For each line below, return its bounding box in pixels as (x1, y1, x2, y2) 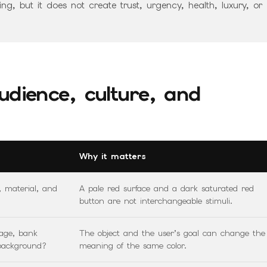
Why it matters (79, 151, 146, 162)
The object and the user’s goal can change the (79, 228, 265, 239)
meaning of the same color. (79, 240, 187, 252)
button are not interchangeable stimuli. (79, 195, 232, 207)
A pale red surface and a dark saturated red (79, 183, 254, 194)
